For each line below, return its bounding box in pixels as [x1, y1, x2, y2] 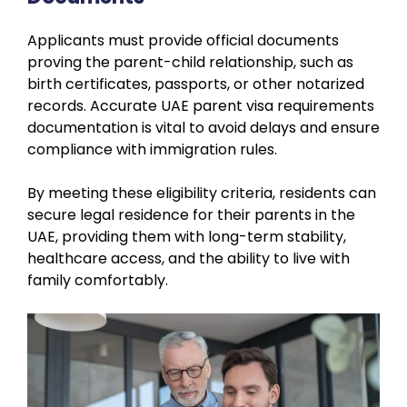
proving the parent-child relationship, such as [27, 51, 353, 73]
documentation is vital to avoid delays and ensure [27, 116, 380, 138]
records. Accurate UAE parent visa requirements [27, 94, 374, 116]
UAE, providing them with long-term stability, [27, 225, 346, 247]
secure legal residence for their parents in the [27, 203, 355, 225]
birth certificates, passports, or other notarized [27, 73, 364, 94]
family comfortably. [27, 269, 168, 291]
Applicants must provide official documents [27, 29, 339, 51]
